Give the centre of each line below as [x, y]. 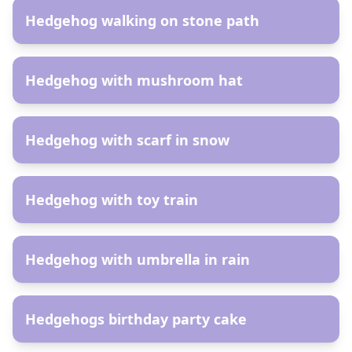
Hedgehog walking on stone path [142, 20]
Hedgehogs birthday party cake [136, 319]
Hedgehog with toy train [112, 200]
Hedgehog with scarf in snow [127, 140]
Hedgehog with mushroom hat [134, 80]
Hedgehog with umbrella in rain [137, 259]
